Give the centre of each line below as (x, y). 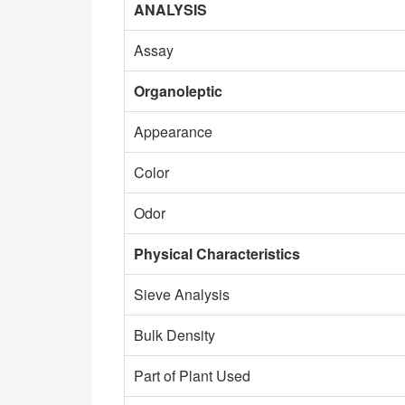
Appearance (173, 132)
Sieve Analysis (182, 294)
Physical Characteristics (217, 254)
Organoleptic (178, 91)
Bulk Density (174, 335)
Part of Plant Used (192, 376)
